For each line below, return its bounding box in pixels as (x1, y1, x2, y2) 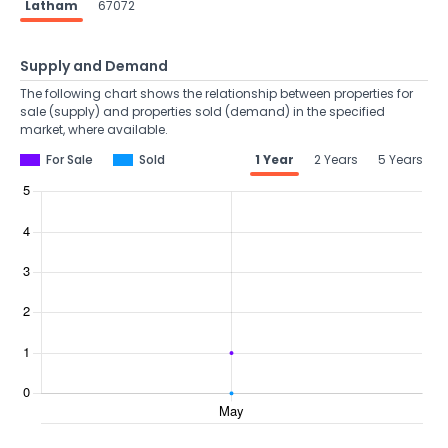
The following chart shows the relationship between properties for (20, 85, 413, 102)
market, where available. (20, 121, 168, 138)
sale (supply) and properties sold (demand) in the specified (20, 103, 385, 120)
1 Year (255, 151, 294, 168)
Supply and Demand (20, 56, 168, 76)
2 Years (314, 151, 358, 168)
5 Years (378, 151, 423, 168)
